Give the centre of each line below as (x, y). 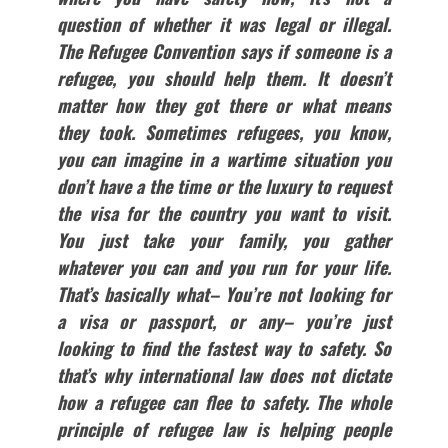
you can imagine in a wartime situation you (224, 159)
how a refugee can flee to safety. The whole (224, 402)
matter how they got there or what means (224, 105)
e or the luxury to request (297, 186)
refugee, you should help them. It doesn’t (224, 78)
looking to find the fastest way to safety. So (224, 348)
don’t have (96, 186)
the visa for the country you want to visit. (224, 213)
